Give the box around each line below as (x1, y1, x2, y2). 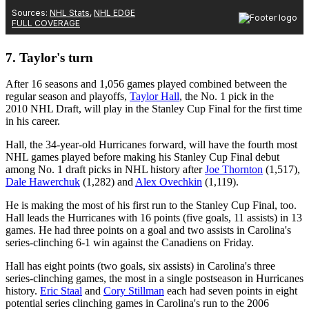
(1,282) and (80, 176, 135, 188)
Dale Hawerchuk (6, 176, 80, 188)
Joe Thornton (205, 163, 263, 176)
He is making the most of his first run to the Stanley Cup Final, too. (6, 199, 297, 212)
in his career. (6, 115, 63, 128)
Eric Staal (40, 285, 82, 297)
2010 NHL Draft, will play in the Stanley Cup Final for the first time (6, 103, 302, 115)
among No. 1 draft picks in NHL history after (6, 163, 205, 176)
